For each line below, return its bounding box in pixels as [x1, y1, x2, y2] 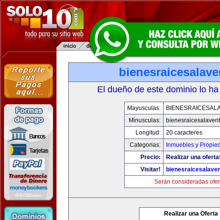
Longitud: [136, 129, 161, 136]
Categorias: [130, 141, 161, 148]
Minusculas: [129, 117, 161, 124]
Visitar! [140, 166, 161, 173]
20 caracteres [166, 129, 202, 136]
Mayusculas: [127, 105, 161, 111]
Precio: [140, 154, 161, 161]
